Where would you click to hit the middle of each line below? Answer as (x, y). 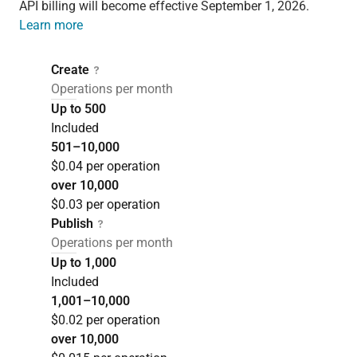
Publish (72, 224)
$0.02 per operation (106, 320)
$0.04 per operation (106, 167)
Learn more (51, 25)
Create (70, 70)
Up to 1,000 (84, 263)
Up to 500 (78, 109)
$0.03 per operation (106, 205)
